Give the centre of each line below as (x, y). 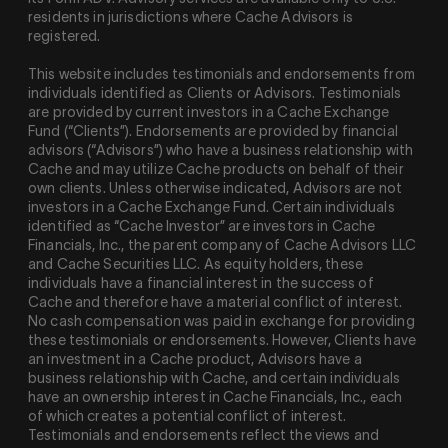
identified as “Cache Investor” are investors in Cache (202, 226)
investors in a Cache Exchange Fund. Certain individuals (211, 207)
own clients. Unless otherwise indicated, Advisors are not (215, 188)
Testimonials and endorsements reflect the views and (204, 435)
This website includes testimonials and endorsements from (221, 74)
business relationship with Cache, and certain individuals (214, 378)
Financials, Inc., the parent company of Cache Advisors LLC (222, 245)
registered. (64, 36)
